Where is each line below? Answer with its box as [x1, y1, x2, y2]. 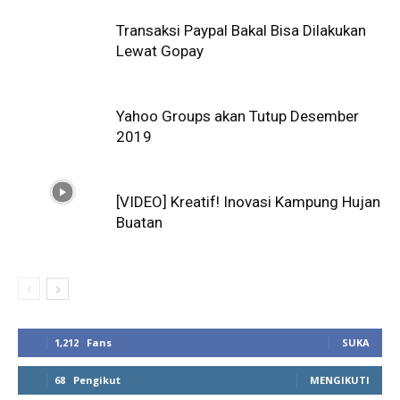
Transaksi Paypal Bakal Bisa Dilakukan [116, 21, 366, 40]
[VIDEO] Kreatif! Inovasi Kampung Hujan [116, 193, 380, 212]
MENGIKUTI [310, 373, 370, 387]
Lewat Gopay [116, 42, 204, 61]
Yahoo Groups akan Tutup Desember [116, 107, 359, 126]
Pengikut [73, 373, 121, 387]
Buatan [116, 213, 162, 232]
